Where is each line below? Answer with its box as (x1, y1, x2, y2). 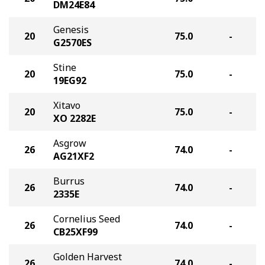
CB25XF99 (53, 225, 98, 238)
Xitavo (53, 99, 80, 112)
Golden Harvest (53, 250, 122, 263)
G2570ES (53, 36, 92, 49)
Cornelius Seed (53, 212, 120, 225)
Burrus (53, 174, 85, 188)
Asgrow (53, 137, 86, 150)
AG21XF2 (53, 150, 94, 163)
